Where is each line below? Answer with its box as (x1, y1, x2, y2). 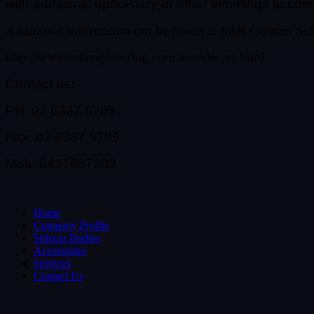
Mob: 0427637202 (6, 156, 116, 171)
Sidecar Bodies (34, 231, 100, 244)
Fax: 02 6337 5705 (6, 129, 120, 144)
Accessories (34, 244, 86, 257)
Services (34, 257, 71, 269)
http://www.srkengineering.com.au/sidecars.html (6, 49, 264, 64)
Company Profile (34, 219, 109, 231)
